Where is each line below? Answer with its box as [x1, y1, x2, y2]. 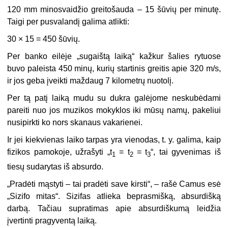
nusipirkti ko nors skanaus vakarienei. [7, 118, 143, 127]
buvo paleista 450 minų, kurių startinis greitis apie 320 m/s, [7, 64, 221, 73]
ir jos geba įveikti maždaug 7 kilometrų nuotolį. [7, 76, 174, 85]
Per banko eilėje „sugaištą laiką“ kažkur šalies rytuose [7, 51, 221, 61]
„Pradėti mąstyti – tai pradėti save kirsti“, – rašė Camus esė [7, 180, 221, 189]
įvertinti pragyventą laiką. [7, 216, 97, 225]
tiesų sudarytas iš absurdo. [7, 162, 104, 172]
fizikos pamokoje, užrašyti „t [7, 147, 112, 156]
